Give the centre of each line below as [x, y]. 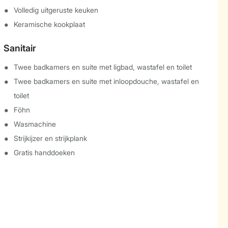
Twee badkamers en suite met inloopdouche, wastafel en [106, 81]
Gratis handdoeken [44, 152]
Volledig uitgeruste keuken [56, 10]
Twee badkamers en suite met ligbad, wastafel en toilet [103, 67]
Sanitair [20, 48]
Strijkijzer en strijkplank [50, 138]
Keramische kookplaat [49, 24]
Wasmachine [35, 124]
